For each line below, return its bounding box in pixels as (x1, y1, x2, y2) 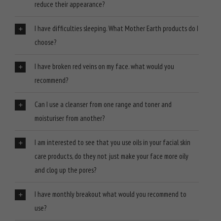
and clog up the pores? (35, 165, 96, 175)
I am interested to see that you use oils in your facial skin (35, 138, 190, 147)
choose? (35, 37, 56, 47)
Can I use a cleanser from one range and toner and (35, 100, 172, 109)
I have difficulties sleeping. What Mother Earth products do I (35, 24, 198, 33)
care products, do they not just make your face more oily (35, 151, 188, 161)
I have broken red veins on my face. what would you (35, 62, 174, 71)
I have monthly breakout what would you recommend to (35, 189, 186, 199)
